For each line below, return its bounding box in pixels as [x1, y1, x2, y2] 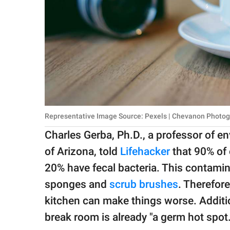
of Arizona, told [45, 145, 120, 158]
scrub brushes [109, 178, 178, 191]
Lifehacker [120, 145, 170, 158]
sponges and [45, 178, 109, 191]
